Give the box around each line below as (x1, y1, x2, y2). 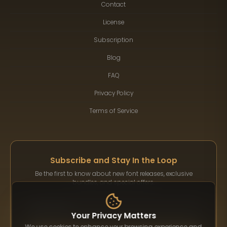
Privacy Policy (94, 89, 133, 97)
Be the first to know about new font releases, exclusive (34, 170, 193, 178)
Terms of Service (89, 106, 138, 115)
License (103, 18, 124, 26)
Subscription (94, 35, 133, 44)
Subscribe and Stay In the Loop (50, 155, 177, 166)
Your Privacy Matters (71, 210, 156, 221)
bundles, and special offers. (72, 178, 155, 187)
